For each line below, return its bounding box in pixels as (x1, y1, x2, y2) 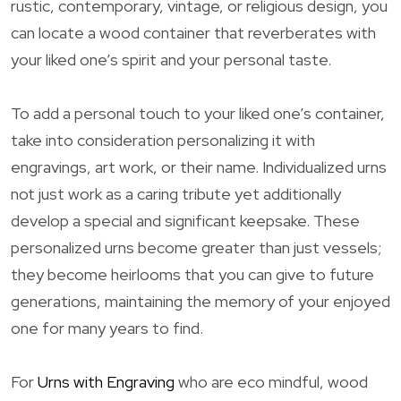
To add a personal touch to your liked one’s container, (11, 102, 385, 124)
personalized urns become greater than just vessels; (11, 236, 381, 258)
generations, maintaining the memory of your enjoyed (11, 290, 390, 311)
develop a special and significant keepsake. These (11, 209, 360, 231)
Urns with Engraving (38, 371, 175, 392)
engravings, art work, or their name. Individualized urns (11, 156, 387, 177)
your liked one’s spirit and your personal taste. (11, 48, 331, 70)
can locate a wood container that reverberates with (11, 21, 376, 43)
